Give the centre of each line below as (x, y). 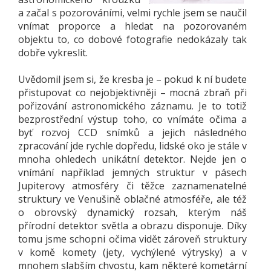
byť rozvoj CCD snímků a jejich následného (132, 132)
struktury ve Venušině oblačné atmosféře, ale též (132, 199)
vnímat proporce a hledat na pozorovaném (132, 26)
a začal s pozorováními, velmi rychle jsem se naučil (132, 12)
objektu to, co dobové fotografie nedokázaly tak (132, 39)
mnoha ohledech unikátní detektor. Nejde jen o (132, 159)
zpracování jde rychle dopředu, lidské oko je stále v (132, 145)
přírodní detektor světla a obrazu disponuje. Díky (132, 225)
